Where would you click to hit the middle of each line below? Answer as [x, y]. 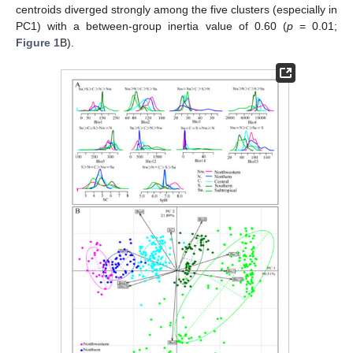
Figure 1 [38, 43]
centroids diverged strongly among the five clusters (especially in [176, 10]
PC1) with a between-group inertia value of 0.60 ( [151, 26]
